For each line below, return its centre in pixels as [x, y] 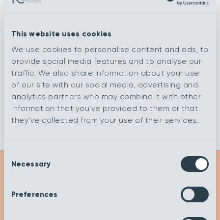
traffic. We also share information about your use [105, 73]
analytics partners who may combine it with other [106, 96]
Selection [21, 166]
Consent [19, 154]
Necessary [31, 164]
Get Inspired [110, 197]
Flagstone [71, 22]
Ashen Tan [72, 90]
